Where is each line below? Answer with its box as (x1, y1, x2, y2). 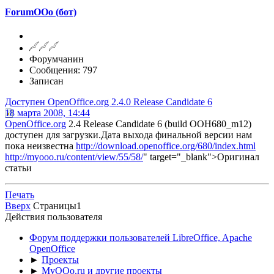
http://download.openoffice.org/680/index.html (76, 141, 256, 152)
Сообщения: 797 (29, 65, 97, 76)
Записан (29, 76, 64, 87)
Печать (5, 190, 34, 201)
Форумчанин (29, 54, 84, 65)
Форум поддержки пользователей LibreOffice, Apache (29, 232, 252, 243)
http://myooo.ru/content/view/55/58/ (5, 152, 143, 163)
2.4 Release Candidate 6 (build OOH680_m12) (66, 119, 251, 130)
